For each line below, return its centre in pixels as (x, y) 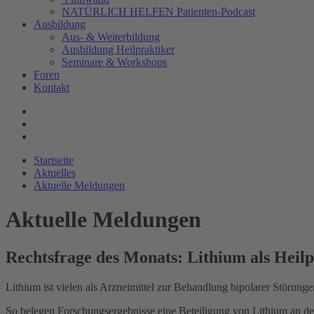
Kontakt (52, 87)
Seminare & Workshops (114, 62)
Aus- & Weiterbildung (111, 37)
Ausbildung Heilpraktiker (118, 49)
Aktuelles (55, 173)
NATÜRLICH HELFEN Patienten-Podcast (158, 12)
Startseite (54, 160)
